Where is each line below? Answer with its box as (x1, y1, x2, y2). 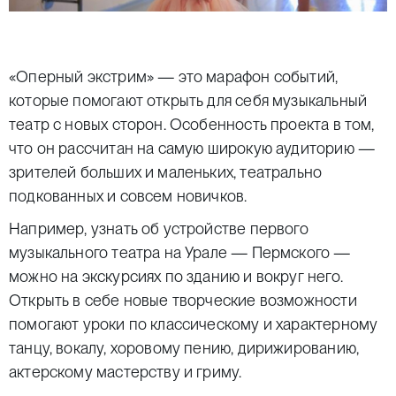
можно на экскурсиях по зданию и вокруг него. (9, 266, 343, 286)
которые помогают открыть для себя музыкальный (9, 90, 368, 110)
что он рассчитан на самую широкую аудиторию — (9, 138, 376, 157)
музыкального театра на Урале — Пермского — (9, 242, 351, 262)
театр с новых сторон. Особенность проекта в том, (9, 114, 375, 133)
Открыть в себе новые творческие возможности (9, 290, 357, 309)
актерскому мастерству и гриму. (9, 362, 242, 381)
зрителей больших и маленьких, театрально (9, 162, 323, 181)
